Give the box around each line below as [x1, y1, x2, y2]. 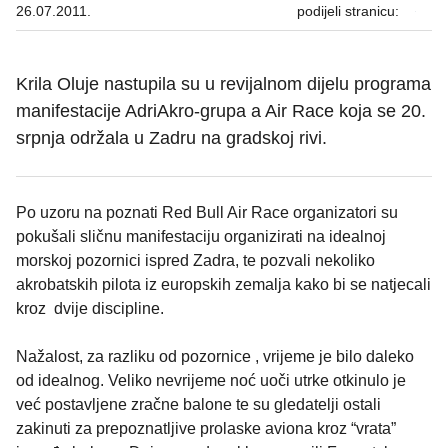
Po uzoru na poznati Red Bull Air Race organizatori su [16, 204, 398, 222]
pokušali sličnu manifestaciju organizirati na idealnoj [16, 228, 386, 246]
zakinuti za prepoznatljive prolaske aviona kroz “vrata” [16, 420, 396, 438]
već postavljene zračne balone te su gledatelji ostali [16, 396, 381, 414]
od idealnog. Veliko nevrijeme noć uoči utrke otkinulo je [16, 372, 406, 390]
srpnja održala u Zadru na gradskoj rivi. [16, 128, 327, 149]
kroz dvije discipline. [16, 300, 164, 318]
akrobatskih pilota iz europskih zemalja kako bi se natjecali [16, 276, 431, 294]
